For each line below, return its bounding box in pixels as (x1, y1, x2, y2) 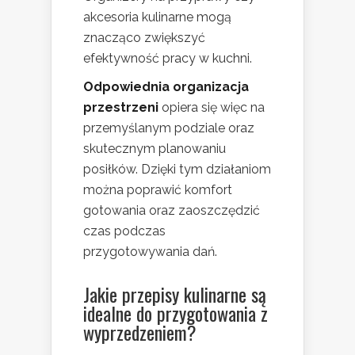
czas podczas (83, 223, 166, 239)
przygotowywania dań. (83, 244, 217, 260)
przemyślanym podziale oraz (83, 120, 254, 136)
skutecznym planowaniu (83, 141, 226, 157)
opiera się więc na (158, 100, 265, 116)
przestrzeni (83, 100, 158, 116)
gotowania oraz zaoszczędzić (83, 203, 260, 219)
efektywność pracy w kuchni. (83, 51, 252, 67)
